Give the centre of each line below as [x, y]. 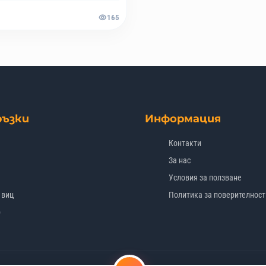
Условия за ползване [205, 178]
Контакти [185, 143]
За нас [179, 160]
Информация [183, 119]
